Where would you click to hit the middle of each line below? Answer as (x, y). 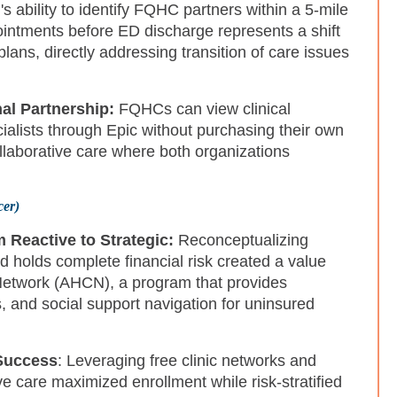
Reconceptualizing (241, 241)
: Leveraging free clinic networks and (187, 361)
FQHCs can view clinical (202, 109)
